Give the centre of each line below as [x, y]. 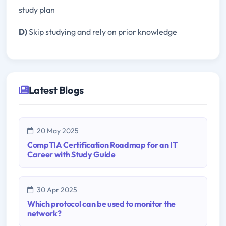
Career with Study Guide [71, 155]
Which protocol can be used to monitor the [101, 204]
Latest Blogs [56, 90]
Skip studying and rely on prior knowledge [102, 32]
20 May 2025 [57, 131]
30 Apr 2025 [56, 190]
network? [44, 214]
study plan [37, 10]
